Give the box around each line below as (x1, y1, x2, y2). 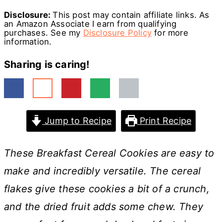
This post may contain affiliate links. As (53, 9, 210, 20)
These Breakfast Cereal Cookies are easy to (4, 147, 215, 159)
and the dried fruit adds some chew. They (4, 200, 204, 213)
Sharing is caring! (4, 58, 90, 70)
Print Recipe (137, 115, 192, 126)
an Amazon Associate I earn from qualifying (4, 18, 177, 29)
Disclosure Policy (83, 27, 152, 38)
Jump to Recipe (42, 115, 112, 126)
